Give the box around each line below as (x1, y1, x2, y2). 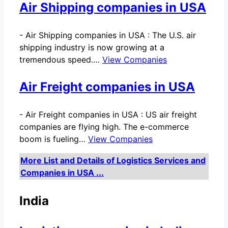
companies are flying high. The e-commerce (19, 121, 189, 132)
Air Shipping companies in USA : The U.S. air (25, 30, 196, 40)
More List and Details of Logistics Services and (20, 155, 206, 165)
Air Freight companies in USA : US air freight (25, 109, 197, 120)
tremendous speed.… (19, 54, 102, 65)
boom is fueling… (19, 133, 88, 144)
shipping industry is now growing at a (19, 42, 164, 52)
